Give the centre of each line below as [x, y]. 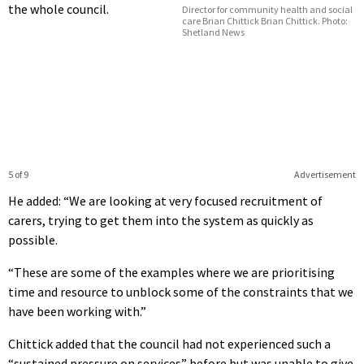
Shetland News [213, 32]
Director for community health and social [267, 9]
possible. [33, 239]
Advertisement [325, 174]
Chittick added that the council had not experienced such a [169, 343]
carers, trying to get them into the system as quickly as [161, 220]
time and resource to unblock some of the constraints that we [181, 291]
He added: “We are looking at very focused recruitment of [165, 200]
